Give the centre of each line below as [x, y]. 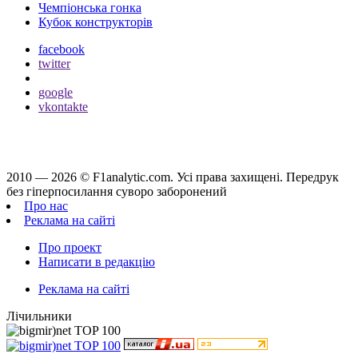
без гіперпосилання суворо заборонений [117, 192]
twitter [54, 64]
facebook [62, 50]
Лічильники [39, 316]
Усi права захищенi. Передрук [258, 177]
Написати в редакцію [97, 262]
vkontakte [63, 107]
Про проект [70, 248]
